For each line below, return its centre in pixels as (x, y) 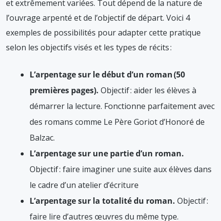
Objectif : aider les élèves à (147, 91)
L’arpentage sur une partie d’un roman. (107, 154)
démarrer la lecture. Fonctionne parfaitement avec (122, 106)
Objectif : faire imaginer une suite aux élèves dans (121, 169)
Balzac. (42, 138)
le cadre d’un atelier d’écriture (84, 185)
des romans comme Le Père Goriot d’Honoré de (117, 122)
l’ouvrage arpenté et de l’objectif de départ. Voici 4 (98, 18)
